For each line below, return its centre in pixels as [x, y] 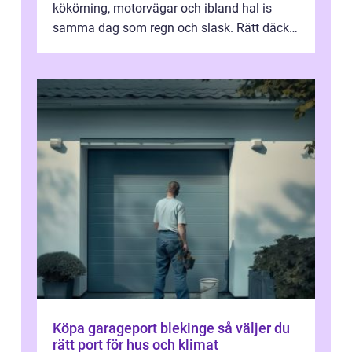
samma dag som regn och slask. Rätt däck [171, 27]
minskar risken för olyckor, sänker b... [155, 47]
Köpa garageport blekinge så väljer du [135, 328]
